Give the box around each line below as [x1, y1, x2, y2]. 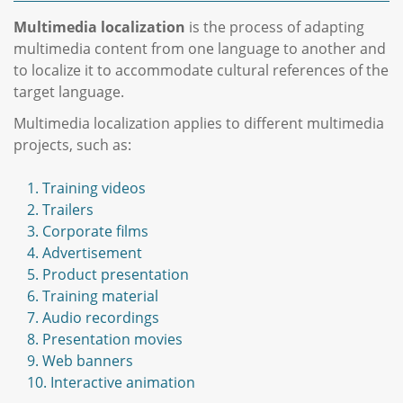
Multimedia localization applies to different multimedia [13, 113, 384, 134]
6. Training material [27, 286, 158, 307]
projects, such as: [13, 135, 131, 156]
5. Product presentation [27, 264, 189, 285]
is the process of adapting [185, 17, 364, 37]
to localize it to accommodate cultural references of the [13, 60, 389, 80]
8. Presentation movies [27, 329, 183, 350]
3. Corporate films [27, 221, 148, 242]
